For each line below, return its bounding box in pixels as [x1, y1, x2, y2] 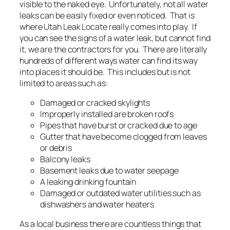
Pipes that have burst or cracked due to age [40, 120, 197, 131]
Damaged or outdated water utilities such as [40, 187, 201, 199]
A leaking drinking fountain [40, 176, 137, 188]
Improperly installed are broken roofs [40, 108, 174, 120]
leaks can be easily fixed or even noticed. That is [20, 9, 195, 21]
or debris [40, 142, 72, 154]
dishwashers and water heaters [40, 199, 155, 210]
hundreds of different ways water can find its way [20, 54, 198, 66]
